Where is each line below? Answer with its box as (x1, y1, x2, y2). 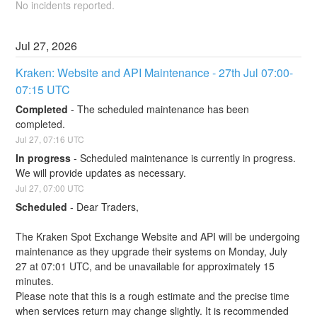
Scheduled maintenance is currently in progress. (80, 151, 296, 165)
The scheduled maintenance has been (77, 102, 250, 117)
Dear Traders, (76, 199, 139, 214)
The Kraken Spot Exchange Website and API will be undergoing (16, 229, 301, 243)
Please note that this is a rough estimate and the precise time (16, 288, 290, 303)
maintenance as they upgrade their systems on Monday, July (16, 243, 288, 258)
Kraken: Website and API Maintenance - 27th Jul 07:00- (16, 64, 294, 81)
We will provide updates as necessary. (16, 166, 187, 180)
